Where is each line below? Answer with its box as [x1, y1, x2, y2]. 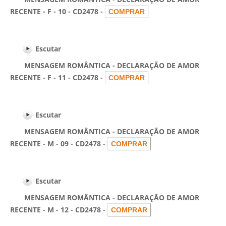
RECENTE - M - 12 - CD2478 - [10, 205, 107, 214]
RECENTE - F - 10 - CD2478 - [10, 7, 105, 16]
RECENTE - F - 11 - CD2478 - [10, 73, 105, 82]
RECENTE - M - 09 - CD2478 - [10, 139, 107, 148]
